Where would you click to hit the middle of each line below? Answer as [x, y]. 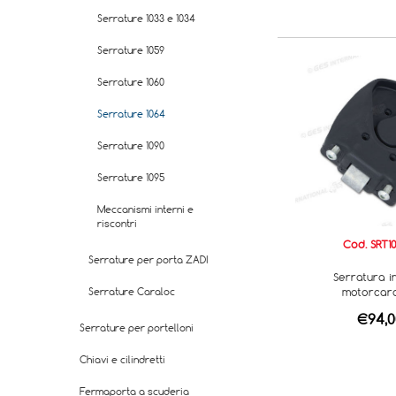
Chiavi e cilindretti [122, 359]
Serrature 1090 [131, 145]
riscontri [117, 223]
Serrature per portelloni [137, 327]
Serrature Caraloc [132, 291]
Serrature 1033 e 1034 [146, 18]
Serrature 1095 [131, 177]
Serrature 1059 [131, 50]
